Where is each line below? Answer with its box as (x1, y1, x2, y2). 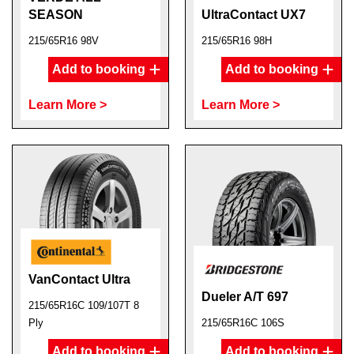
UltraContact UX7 (201, 8, 306, 21)
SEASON (28, 8, 83, 21)
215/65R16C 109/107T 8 (28, 299, 139, 311)
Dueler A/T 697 (201, 290, 288, 303)
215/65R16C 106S (201, 317, 284, 329)
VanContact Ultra (28, 273, 130, 286)
